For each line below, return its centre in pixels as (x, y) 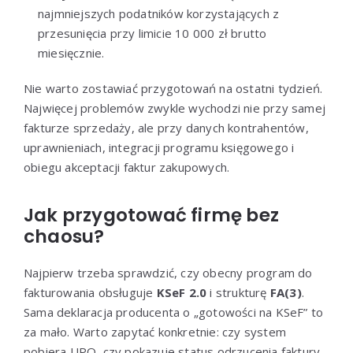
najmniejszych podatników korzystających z (159, 13)
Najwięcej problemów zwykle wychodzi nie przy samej (175, 108)
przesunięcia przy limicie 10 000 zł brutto (152, 33)
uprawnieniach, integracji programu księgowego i (159, 147)
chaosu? (64, 236)
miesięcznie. (71, 52)
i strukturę (238, 292)
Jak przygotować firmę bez (151, 215)
